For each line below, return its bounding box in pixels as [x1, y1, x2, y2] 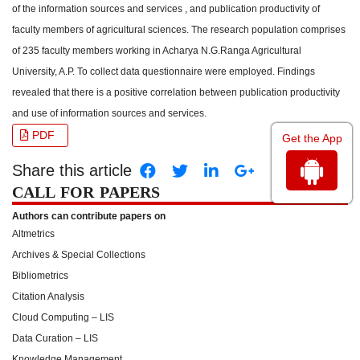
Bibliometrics [12, 270, 68, 281]
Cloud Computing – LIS [12, 312, 114, 323]
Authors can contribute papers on [12, 211, 166, 222]
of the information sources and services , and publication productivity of [12, 3, 320, 14]
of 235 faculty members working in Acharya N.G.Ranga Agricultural [12, 45, 301, 56]
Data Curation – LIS [12, 333, 98, 344]
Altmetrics [12, 228, 55, 239]
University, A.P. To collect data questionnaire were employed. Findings [12, 66, 315, 77]
